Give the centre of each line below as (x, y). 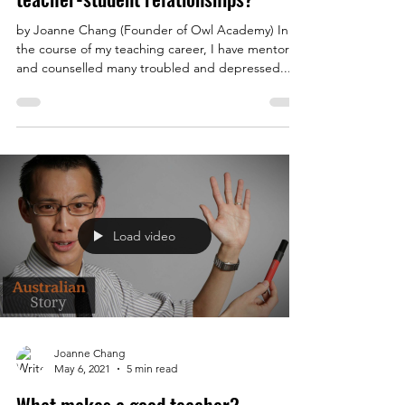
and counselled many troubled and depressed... (154, 68)
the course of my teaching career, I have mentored (160, 49)
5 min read (152, 368)
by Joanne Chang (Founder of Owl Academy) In (152, 30)
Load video (144, 236)
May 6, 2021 (82, 368)
